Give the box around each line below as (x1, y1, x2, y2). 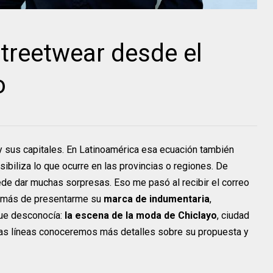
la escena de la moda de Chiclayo (65, 209, 217, 221)
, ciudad (217, 209, 249, 221)
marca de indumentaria (104, 193, 210, 205)
